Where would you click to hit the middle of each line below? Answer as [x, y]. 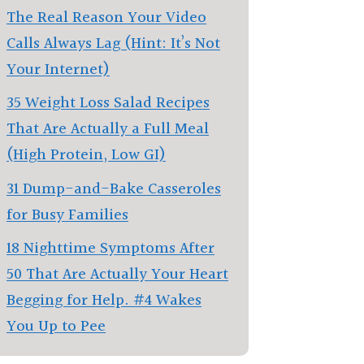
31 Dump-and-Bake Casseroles [114, 189]
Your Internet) [58, 69]
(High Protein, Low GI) [86, 155]
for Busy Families [67, 215]
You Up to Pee [56, 327]
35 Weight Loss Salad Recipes [108, 103]
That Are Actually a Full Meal [108, 129]
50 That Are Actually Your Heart [117, 275]
